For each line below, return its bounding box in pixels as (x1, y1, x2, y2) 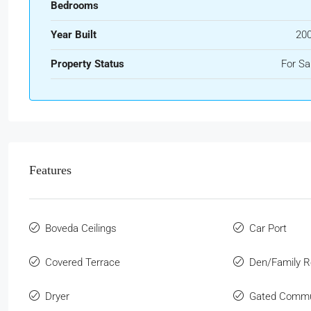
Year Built (51, 28, 96, 41)
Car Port (249, 221, 287, 235)
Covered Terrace (45, 255, 120, 269)
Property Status (51, 57, 124, 70)
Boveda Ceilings (45, 221, 117, 235)
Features (29, 162, 72, 177)
